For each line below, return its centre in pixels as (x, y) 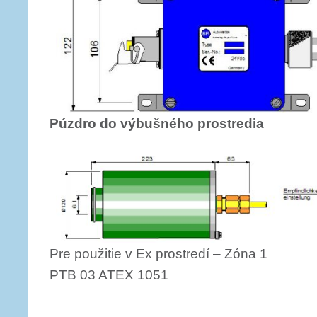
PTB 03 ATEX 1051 (109, 275)
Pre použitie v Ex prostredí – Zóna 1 (158, 254)
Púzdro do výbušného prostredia (157, 123)
